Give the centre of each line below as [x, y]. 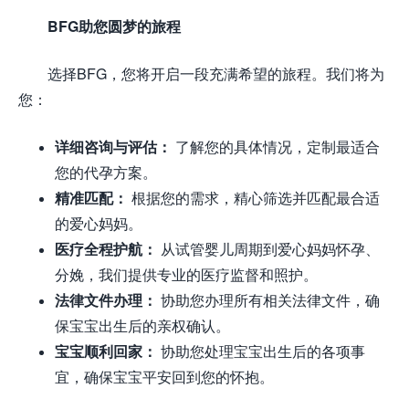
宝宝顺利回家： [106, 351]
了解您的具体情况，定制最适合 [276, 147]
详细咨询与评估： [113, 147]
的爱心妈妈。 [99, 223]
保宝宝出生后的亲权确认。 [142, 325]
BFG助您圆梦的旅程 [114, 26]
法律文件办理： [106, 300]
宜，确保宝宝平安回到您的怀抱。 [164, 377]
